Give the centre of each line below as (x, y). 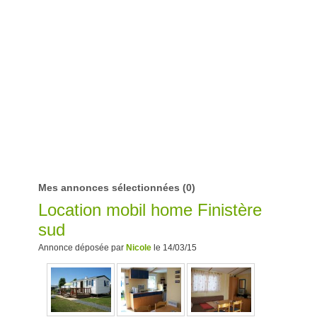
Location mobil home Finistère (150, 210)
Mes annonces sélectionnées (109, 188)
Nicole (139, 247)
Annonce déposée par (82, 247)
